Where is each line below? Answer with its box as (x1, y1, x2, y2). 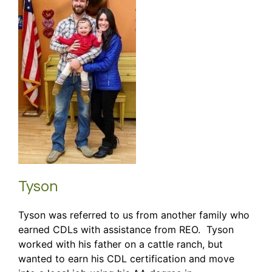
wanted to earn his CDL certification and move (18, 253, 234, 265)
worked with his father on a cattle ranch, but (18, 238, 223, 251)
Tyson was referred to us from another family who (18, 209, 250, 222)
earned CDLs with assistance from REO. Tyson (18, 223, 234, 236)
